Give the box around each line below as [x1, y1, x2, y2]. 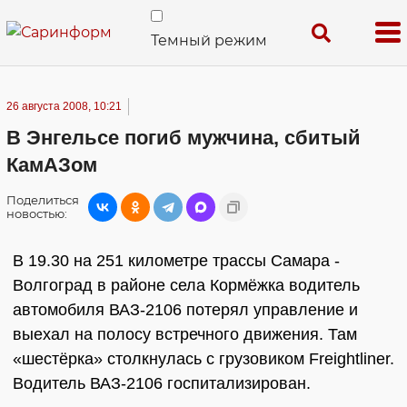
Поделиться [6, 193, 79, 207]
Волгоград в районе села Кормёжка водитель [13, 276, 360, 294]
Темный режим [151, 32, 268, 49]
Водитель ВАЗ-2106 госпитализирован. [13, 374, 311, 392]
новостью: [6, 206, 67, 221]
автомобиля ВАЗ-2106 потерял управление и [13, 301, 358, 319]
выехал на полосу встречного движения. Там [13, 325, 357, 343]
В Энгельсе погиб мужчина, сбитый [6, 126, 361, 149]
